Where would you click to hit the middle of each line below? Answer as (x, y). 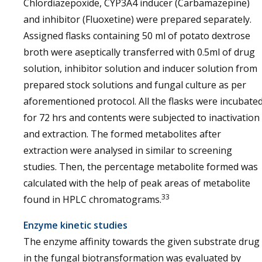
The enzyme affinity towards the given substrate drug (142, 242)
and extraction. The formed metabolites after (122, 134)
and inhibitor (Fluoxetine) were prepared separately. (137, 19)
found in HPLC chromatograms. (92, 199)
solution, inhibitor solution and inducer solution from (140, 68)
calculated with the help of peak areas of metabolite (137, 183)
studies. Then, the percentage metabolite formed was (141, 167)
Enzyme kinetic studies (75, 225)
